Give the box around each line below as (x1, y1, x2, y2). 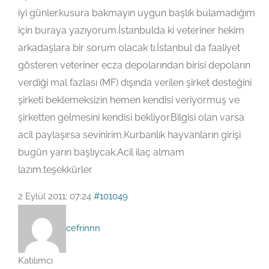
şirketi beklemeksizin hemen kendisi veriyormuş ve (18, 94, 240, 106)
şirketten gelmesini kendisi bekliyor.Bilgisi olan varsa (18, 112, 244, 124)
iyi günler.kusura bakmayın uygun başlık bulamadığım (18, 7, 255, 19)
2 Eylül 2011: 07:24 (18, 191, 91, 202)
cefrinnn (66, 222, 100, 234)
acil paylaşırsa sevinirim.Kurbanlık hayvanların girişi (18, 129, 241, 141)
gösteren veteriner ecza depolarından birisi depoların (18, 59, 250, 71)
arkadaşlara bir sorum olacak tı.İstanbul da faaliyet (18, 42, 240, 54)
